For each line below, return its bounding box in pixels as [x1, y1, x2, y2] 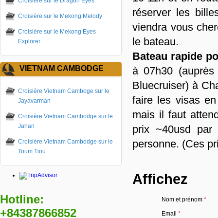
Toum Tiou [18, 148, 46, 155]
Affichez [132, 171, 188, 187]
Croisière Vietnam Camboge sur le [18, 88, 109, 94]
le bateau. [132, 36, 182, 48]
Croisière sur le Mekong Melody [18, 13, 102, 19]
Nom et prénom [162, 196, 204, 203]
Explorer [18, 38, 40, 45]
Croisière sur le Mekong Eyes [18, 28, 96, 35]
